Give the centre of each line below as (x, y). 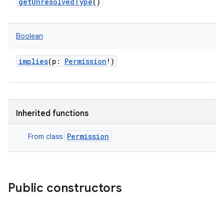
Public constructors (65, 188)
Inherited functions (52, 113)
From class (46, 136)
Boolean (29, 36)
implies (33, 61)
